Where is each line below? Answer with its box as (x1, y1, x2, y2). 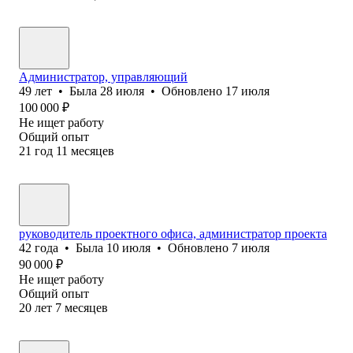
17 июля (225, 84, 269, 98)
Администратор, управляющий (19, 69, 188, 84)
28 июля (100, 84, 144, 98)
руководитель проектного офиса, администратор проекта (19, 226, 327, 240)
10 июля (106, 240, 150, 255)
